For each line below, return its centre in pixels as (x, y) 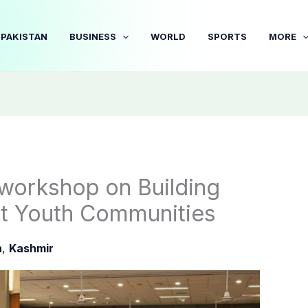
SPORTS (228, 36)
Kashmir (31, 249)
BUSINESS (93, 36)
